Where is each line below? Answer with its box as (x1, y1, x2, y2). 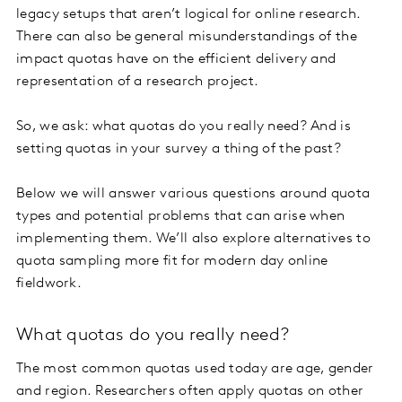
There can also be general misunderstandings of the (16, 30, 357, 45)
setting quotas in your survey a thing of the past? (16, 142, 341, 157)
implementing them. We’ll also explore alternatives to (16, 232, 371, 247)
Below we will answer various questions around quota (16, 187, 371, 202)
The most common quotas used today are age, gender (16, 362, 374, 377)
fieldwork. (16, 276, 82, 292)
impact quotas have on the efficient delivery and (16, 52, 336, 67)
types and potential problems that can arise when (16, 209, 345, 224)
